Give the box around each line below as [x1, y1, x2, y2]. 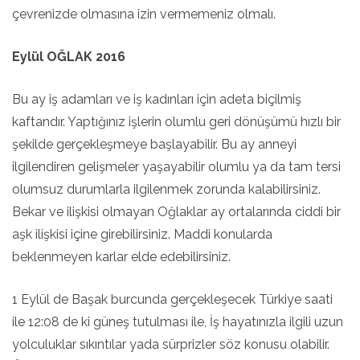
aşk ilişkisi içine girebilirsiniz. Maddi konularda [12, 227, 272, 242]
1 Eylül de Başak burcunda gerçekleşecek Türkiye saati [12, 292, 333, 307]
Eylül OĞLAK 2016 [12, 49, 125, 64]
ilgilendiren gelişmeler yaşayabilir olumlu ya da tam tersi [12, 159, 341, 174]
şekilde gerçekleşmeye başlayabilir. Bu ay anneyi [12, 137, 297, 152]
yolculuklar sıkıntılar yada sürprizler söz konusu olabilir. [12, 337, 329, 352]
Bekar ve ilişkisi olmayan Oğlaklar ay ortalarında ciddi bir [12, 204, 341, 219]
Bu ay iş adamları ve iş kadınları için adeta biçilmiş [12, 92, 301, 107]
